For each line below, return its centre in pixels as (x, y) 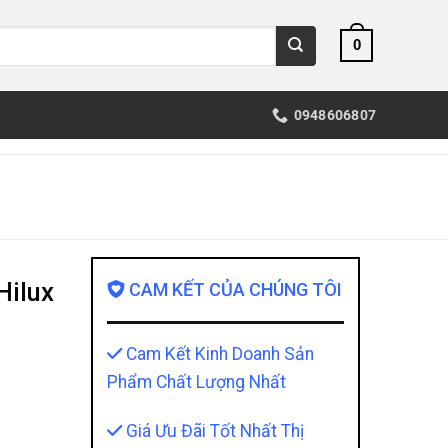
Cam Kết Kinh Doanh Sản (217, 354)
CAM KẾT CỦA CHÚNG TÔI (233, 289)
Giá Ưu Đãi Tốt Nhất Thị (212, 430)
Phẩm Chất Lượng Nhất (196, 382)
